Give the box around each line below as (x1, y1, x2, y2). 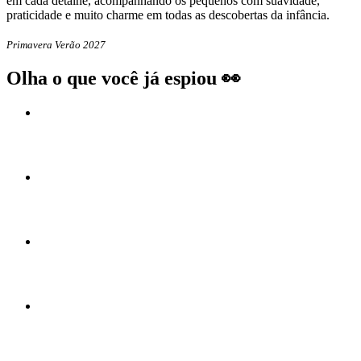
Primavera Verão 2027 (6, 39, 106, 52)
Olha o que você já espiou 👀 (6, 68, 241, 89)
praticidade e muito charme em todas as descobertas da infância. (6, 8, 330, 23)
